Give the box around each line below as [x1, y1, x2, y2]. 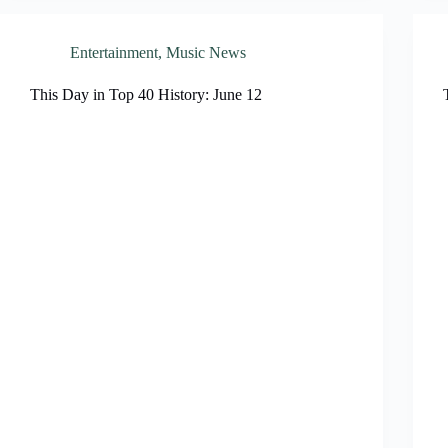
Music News [166, 43, 246, 61]
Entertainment [70, 43, 158, 61]
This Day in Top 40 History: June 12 [30, 85, 262, 103]
